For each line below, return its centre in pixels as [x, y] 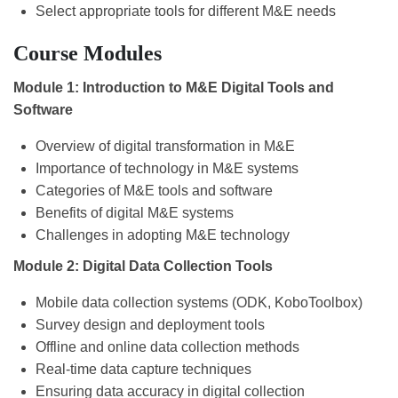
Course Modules [88, 54]
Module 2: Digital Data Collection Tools [143, 267]
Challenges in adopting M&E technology [163, 235]
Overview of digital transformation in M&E [165, 147]
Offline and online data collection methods [167, 347]
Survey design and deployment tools [150, 325]
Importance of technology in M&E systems [167, 169]
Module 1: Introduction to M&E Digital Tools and [174, 88]
